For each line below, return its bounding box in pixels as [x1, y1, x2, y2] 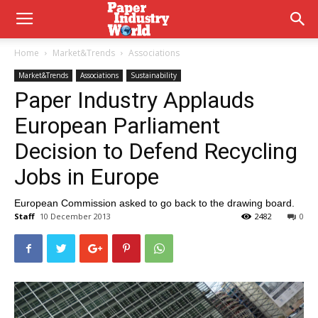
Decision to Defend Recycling [14, 138, 297, 165]
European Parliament [14, 112, 220, 139]
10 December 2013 [40, 211, 111, 221]
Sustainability [131, 70, 177, 80]
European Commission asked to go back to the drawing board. [14, 197, 295, 209]
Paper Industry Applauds [14, 87, 255, 114]
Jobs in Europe [14, 163, 159, 190]
